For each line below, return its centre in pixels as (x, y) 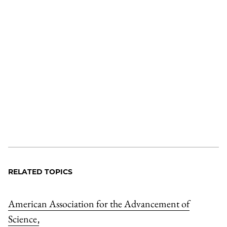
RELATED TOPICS (40, 172)
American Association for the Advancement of (99, 204)
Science (24, 219)
